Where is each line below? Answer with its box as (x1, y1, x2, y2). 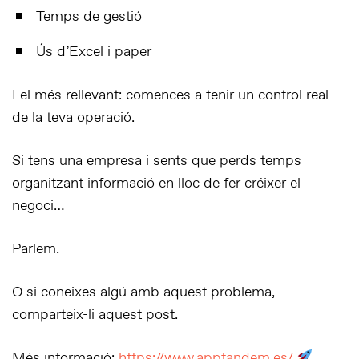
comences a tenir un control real (126, 86, 329, 105)
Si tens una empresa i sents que (12, 151, 220, 171)
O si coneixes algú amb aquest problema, (12, 283, 275, 302)
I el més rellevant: (12, 86, 126, 105)
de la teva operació (12, 108, 131, 127)
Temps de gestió (36, 7, 142, 26)
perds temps (220, 151, 301, 171)
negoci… (12, 196, 65, 216)
